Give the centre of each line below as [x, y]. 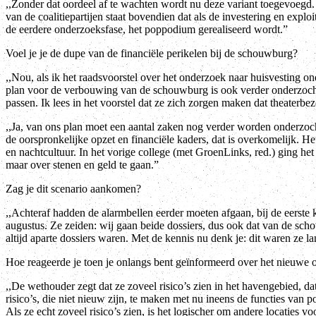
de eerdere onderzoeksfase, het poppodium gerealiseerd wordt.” [147, 29]
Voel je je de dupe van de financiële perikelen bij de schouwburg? [152, 53]
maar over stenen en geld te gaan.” [82, 164]
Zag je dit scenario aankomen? [73, 188]
